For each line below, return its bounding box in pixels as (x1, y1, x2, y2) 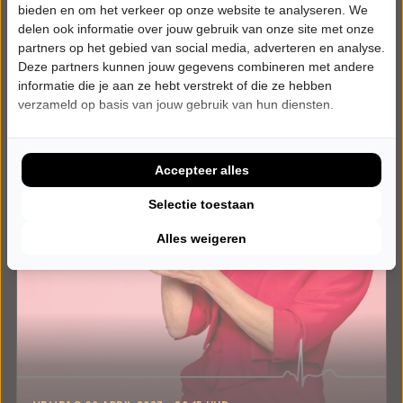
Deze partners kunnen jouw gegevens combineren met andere (18, 59, 374, 74)
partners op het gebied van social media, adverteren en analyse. (18, 40, 385, 55)
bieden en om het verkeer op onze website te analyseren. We (18, 3, 368, 17)
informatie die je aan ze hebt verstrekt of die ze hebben (18, 78, 332, 93)
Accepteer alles (154, 163, 249, 177)
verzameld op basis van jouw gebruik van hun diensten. (18, 97, 334, 112)
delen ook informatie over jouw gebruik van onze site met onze (18, 22, 374, 36)
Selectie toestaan (148, 197, 255, 211)
